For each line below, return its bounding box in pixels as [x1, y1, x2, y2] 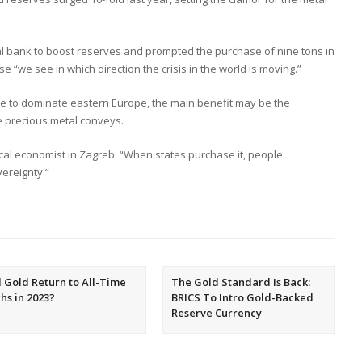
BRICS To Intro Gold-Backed [170, 289, 314, 305]
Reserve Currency [170, 305, 262, 320]
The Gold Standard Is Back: [170, 274, 310, 289]
